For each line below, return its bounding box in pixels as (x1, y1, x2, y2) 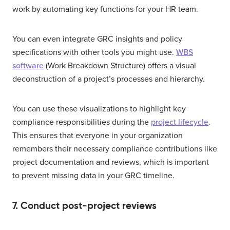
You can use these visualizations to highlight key (12, 104, 186, 114)
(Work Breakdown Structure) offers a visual (44, 61, 196, 71)
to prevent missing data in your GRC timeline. (12, 170, 175, 181)
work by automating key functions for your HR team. (12, 4, 198, 15)
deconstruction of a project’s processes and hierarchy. (12, 74, 205, 85)
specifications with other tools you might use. (12, 47, 176, 58)
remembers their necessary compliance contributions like (12, 144, 217, 155)
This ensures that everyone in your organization (12, 130, 183, 141)
